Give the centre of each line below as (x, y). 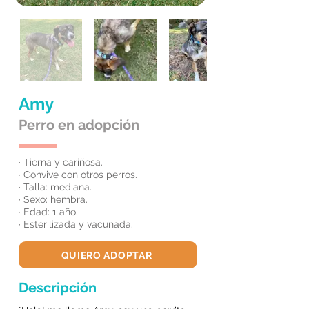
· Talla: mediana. (55, 187)
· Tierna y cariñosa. (61, 162)
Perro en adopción (79, 125)
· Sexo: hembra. (53, 199)
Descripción (58, 288)
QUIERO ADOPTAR (107, 255)
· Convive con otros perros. (78, 175)
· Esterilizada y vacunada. (76, 224)
